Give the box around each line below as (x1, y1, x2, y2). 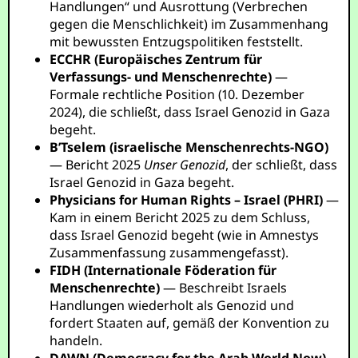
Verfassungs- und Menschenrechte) (50, 68, 272, 86)
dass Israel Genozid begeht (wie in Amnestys (50, 226, 320, 244)
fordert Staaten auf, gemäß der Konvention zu (50, 314, 330, 332)
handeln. (50, 332, 103, 349)
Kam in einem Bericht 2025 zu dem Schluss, (50, 209, 311, 226)
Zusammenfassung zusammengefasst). (50, 244, 289, 261)
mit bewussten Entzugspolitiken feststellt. (50, 33, 304, 50)
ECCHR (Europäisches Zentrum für (50, 50, 263, 68)
